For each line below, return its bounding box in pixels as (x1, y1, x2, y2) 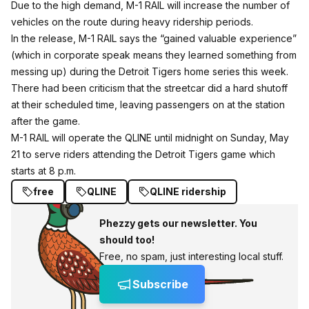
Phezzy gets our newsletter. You (99, 217, 257, 229)
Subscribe (132, 277, 188, 291)
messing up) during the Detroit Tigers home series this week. (11, 66, 288, 77)
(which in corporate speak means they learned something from (11, 49, 297, 61)
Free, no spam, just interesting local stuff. (99, 250, 283, 262)
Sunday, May (230, 132, 289, 143)
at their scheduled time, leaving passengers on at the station (11, 99, 285, 110)
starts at (11, 165, 49, 177)
